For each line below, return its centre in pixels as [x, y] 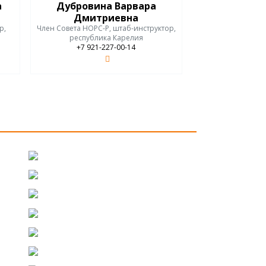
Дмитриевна [106, 18]
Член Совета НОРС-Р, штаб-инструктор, [106, 28]
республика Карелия [106, 37]
